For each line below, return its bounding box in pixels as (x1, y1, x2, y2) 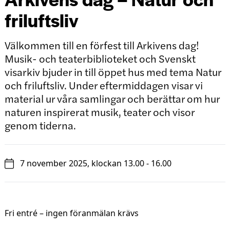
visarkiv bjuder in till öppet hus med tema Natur (4, 64, 221, 80)
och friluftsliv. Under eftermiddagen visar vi (4, 78, 203, 93)
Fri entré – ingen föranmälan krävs (4, 207, 139, 219)
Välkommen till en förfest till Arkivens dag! (4, 37, 199, 53)
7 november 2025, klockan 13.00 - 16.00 (20, 158, 171, 169)
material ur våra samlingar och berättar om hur (4, 91, 220, 106)
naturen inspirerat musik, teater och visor (4, 104, 195, 120)
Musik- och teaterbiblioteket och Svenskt (4, 51, 196, 66)
